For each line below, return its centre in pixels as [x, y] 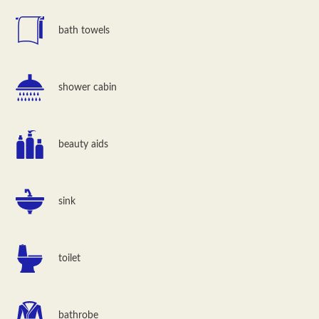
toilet [70, 258]
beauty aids [84, 144]
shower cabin [88, 87]
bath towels [84, 30]
